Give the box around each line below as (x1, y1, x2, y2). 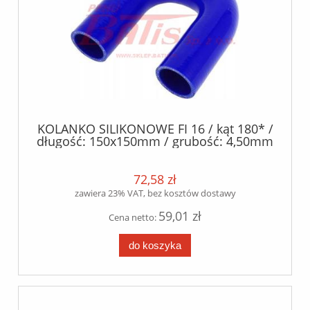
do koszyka (129, 239, 181, 251)
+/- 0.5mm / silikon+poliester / (66, 145, 244, 162)
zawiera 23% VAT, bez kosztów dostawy (74, 186, 236, 199)
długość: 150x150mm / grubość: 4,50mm (37, 132, 273, 149)
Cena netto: (109, 210, 158, 224)
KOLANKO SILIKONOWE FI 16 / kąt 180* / (37, 120, 273, 137)
